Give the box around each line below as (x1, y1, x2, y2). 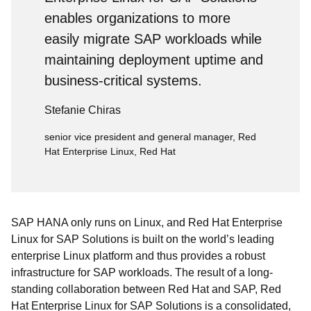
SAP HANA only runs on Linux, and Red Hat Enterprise (11, 217, 283, 228)
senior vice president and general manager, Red (44, 131, 256, 142)
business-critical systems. (44, 73, 206, 88)
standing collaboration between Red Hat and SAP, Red (11, 283, 281, 295)
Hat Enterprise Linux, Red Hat (44, 146, 176, 157)
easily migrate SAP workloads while (44, 31, 262, 47)
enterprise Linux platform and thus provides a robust (11, 250, 265, 262)
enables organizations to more (44, 10, 230, 26)
